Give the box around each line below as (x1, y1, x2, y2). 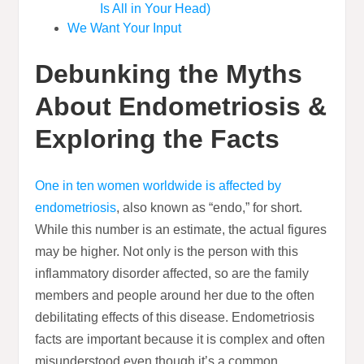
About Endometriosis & (35, 92, 327, 122)
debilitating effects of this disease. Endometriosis (35, 310, 315, 325)
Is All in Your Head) (100, 2, 211, 16)
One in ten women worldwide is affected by (35, 179, 282, 193)
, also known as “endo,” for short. (116, 201, 303, 215)
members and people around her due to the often (35, 288, 315, 303)
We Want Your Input (67, 21, 182, 36)
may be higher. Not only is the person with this (35, 245, 299, 259)
